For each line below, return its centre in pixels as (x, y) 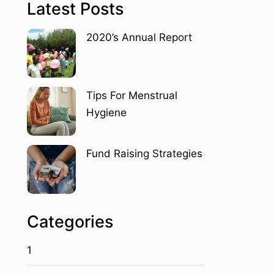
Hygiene (106, 113)
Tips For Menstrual (131, 95)
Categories (70, 222)
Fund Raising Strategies (144, 154)
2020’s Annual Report (139, 37)
